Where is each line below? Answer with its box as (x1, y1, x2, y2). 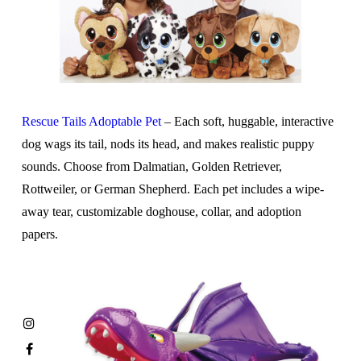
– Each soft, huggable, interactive (160, 114, 334, 128)
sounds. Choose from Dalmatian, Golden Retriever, (21, 159, 282, 173)
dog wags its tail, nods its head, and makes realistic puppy (21, 136, 314, 151)
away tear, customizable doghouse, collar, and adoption (21, 204, 301, 218)
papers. (21, 226, 58, 241)
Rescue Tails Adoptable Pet (21, 114, 161, 128)
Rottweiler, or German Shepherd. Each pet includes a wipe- (21, 181, 324, 196)
